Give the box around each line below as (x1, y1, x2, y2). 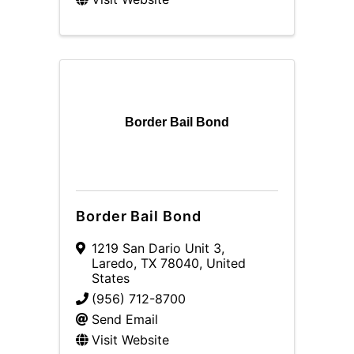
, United (199, 255, 246, 271)
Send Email (92, 311, 158, 327)
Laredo (92, 255, 134, 271)
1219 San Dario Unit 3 (92, 240, 221, 256)
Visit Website (92, 332, 169, 348)
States (92, 270, 130, 286)
